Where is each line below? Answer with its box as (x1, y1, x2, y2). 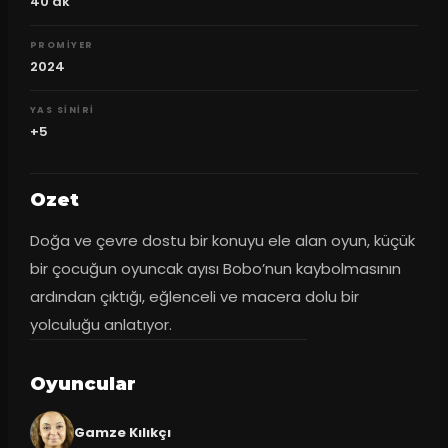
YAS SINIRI (29, 104, 95, 116)
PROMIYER (29, 39, 94, 51)
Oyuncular (29, 372, 136, 395)
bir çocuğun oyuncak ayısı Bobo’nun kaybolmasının (29, 257, 401, 279)
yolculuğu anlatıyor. (29, 313, 172, 335)
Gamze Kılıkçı (73, 422, 171, 442)
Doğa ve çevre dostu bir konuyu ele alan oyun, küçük (29, 229, 415, 251)
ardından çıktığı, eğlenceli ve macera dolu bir (29, 285, 359, 307)
